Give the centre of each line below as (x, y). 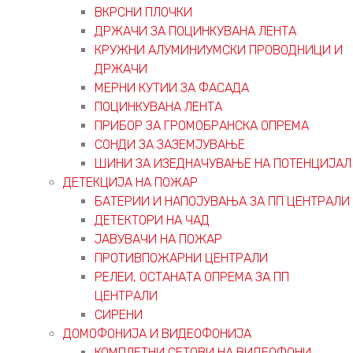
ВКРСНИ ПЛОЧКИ (143, 12)
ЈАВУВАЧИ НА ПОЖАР (158, 239)
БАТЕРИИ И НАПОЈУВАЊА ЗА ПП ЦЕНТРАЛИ (222, 201)
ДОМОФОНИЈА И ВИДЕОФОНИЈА (157, 333)
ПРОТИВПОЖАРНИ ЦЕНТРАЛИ (181, 258)
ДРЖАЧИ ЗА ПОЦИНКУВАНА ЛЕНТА (195, 31)
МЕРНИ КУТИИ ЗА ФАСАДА (172, 87)
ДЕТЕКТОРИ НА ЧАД (152, 220)
